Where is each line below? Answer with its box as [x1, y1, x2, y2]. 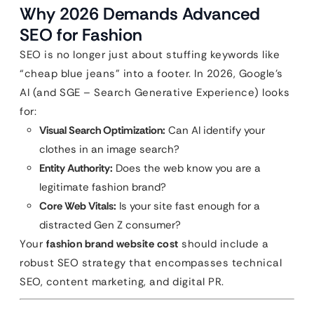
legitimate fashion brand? [39, 180, 166, 194]
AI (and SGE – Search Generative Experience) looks [20, 86, 290, 100]
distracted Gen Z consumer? [39, 218, 181, 232]
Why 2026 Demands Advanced [20, 3, 260, 25]
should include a [178, 237, 268, 251]
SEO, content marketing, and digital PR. [20, 275, 224, 289]
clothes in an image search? [39, 142, 179, 156]
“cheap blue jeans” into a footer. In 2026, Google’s [20, 67, 283, 81]
